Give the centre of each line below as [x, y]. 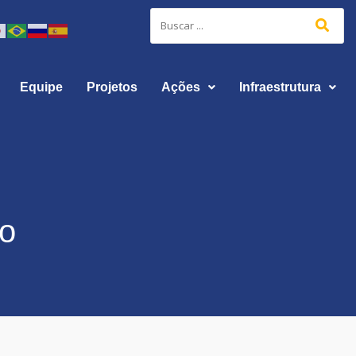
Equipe [41, 87]
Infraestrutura [280, 87]
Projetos [112, 87]
